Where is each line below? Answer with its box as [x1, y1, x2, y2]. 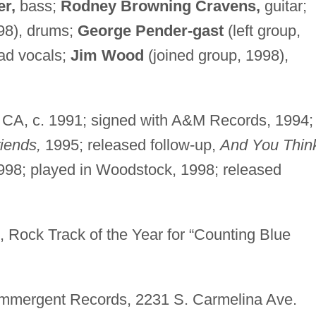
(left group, [223, 21, 300, 39]
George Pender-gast [77, 21, 224, 39]
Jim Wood [70, 46, 144, 64]
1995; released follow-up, [40, 135, 220, 154]
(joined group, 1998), [143, 46, 288, 64]
